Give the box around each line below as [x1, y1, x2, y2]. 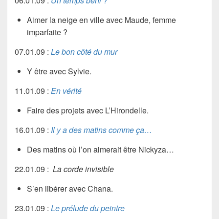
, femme [149, 14, 176, 25]
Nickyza [138, 143, 166, 155]
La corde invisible [53, 163, 114, 175]
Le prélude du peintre [51, 202, 125, 214]
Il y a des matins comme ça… [51, 124, 152, 135]
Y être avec [27, 65, 68, 77]
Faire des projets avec [27, 104, 105, 116]
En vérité [51, 85, 82, 96]
